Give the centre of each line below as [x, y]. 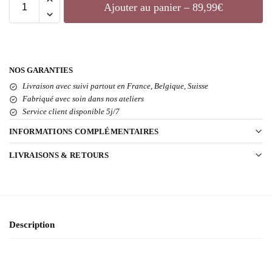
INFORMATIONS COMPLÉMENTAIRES [84, 131]
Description [32, 224]
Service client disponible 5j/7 [71, 111]
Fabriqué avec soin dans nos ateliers [83, 99]
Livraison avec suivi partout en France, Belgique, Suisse [115, 86]
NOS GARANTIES [41, 70]
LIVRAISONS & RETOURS [59, 155]
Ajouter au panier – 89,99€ [163, 7]
